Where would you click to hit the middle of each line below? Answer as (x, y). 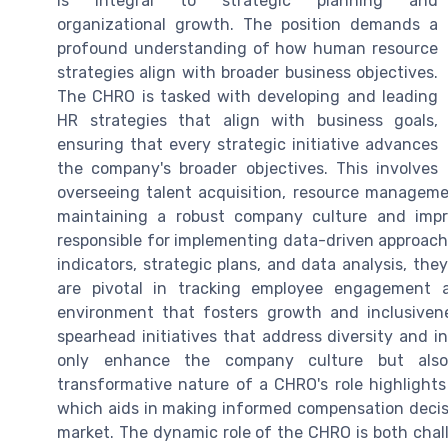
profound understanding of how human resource (247, 48)
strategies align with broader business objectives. (247, 72)
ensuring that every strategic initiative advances (247, 144)
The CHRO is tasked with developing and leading (247, 96)
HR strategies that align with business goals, (247, 120)
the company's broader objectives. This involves (247, 168)
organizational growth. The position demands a (247, 24)
